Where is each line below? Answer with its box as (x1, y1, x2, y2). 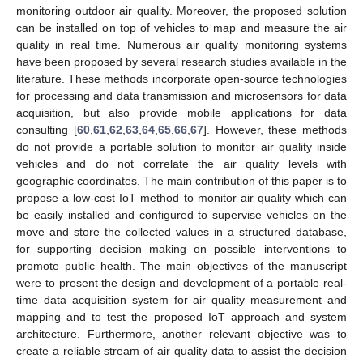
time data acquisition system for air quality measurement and (16, 293, 347, 306)
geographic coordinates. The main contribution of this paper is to (16, 173, 347, 187)
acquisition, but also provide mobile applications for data (16, 105, 347, 119)
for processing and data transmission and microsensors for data (16, 88, 347, 102)
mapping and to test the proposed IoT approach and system (16, 310, 347, 323)
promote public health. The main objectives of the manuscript (16, 258, 347, 272)
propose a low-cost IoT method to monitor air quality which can (16, 190, 347, 204)
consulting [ (16, 122, 77, 136)
